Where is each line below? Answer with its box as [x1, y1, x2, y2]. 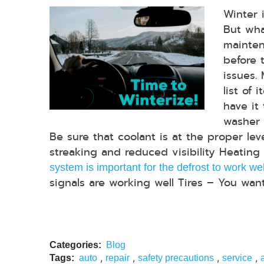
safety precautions [138, 252, 214, 263]
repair [105, 252, 130, 263]
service [222, 252, 252, 263]
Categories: [49, 239, 101, 250]
